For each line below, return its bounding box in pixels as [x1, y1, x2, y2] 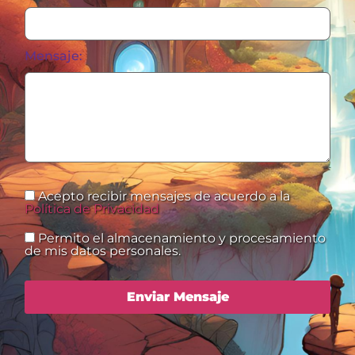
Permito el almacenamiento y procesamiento [38, 230, 326, 246]
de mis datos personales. [25, 242, 181, 258]
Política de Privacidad [25, 200, 160, 216]
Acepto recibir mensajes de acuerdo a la [38, 188, 291, 204]
